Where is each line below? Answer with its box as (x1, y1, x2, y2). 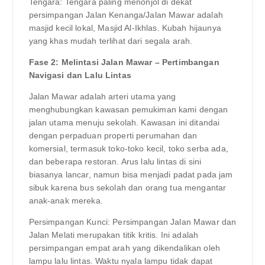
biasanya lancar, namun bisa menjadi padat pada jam (28, 170, 233, 180)
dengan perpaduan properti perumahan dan (28, 131, 197, 141)
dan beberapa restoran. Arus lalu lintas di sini (28, 157, 202, 167)
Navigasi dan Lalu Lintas (28, 70, 131, 80)
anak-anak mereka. (28, 196, 103, 206)
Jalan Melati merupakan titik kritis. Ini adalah (28, 230, 199, 240)
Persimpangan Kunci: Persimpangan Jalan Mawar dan (28, 217, 237, 227)
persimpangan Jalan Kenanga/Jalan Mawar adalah (28, 9, 223, 20)
